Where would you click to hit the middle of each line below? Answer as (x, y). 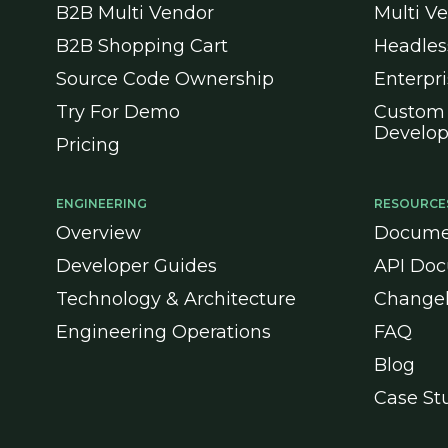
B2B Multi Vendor (135, 13)
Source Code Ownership (165, 79)
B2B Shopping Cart (142, 46)
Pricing (88, 145)
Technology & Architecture (176, 299)
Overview (98, 233)
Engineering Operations (163, 332)
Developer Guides (136, 266)
